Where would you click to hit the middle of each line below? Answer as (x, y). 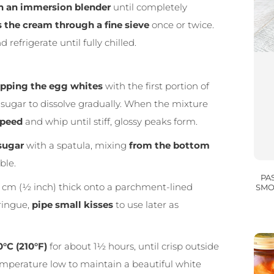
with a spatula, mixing (76, 145)
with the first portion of (156, 86)
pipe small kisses (72, 204)
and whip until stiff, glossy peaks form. (110, 121)
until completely (149, 7)
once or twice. (182, 25)
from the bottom (169, 145)
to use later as (146, 204)
